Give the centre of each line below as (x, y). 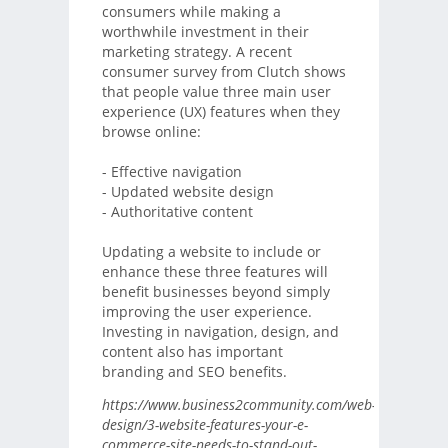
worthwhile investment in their (205, 31)
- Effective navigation (171, 171)
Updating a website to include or (211, 251)
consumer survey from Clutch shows (223, 71)
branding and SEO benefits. (194, 371)
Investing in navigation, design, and (220, 331)
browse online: (151, 131)
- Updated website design (187, 191)
